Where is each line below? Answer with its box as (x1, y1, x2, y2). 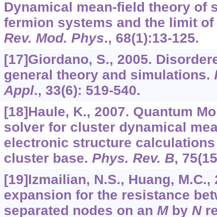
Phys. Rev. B (92, 151, 174, 166)
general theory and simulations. (3, 67, 214, 83)
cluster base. (3, 151, 92, 166)
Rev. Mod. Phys (3, 31, 104, 46)
